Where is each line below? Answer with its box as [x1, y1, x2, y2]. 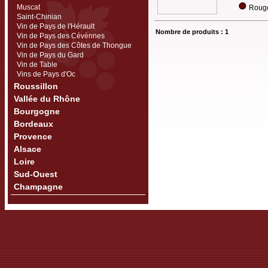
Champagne [14, 182, 63, 191]
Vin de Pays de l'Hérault [17, 22, 95, 31]
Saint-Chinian [17, 13, 62, 21]
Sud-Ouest [14, 169, 57, 179]
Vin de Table [17, 60, 57, 69]
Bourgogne [14, 106, 60, 116]
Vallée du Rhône [14, 94, 80, 103]
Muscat [17, 3, 40, 11]
